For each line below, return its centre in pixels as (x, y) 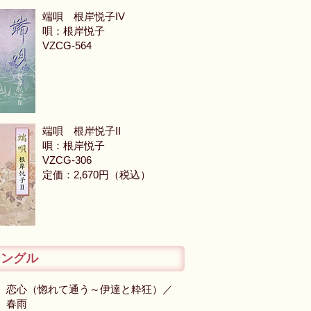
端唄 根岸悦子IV (84, 16)
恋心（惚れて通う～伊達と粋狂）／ (90, 289)
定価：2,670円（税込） (96, 175)
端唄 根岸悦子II (82, 131)
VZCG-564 (67, 45)
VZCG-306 (72, 160)
